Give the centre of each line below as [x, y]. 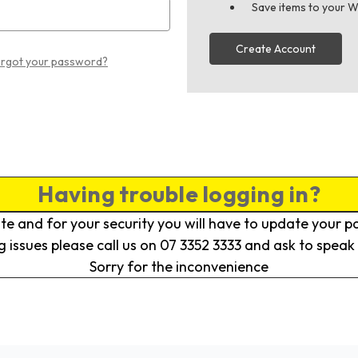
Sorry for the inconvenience [179, 266]
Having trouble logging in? [179, 193]
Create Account [276, 48]
